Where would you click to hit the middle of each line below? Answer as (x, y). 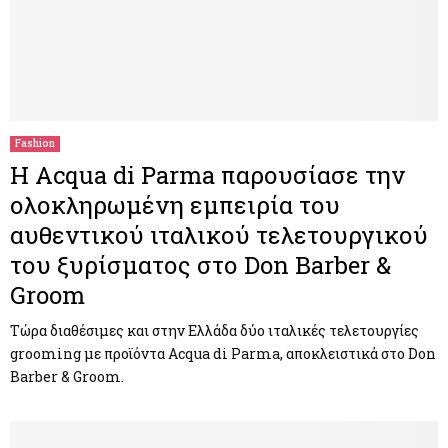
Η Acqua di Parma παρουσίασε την (207, 174)
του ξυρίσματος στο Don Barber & (200, 264)
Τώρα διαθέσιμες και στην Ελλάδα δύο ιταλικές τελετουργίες (214, 330)
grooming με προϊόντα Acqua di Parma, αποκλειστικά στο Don (223, 353)
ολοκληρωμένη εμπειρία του (175, 204)
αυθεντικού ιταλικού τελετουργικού (219, 234)
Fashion (35, 143)
